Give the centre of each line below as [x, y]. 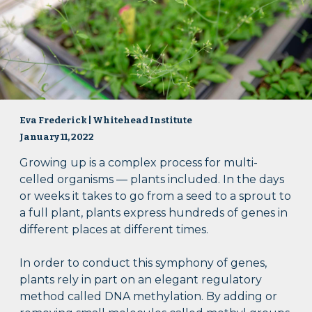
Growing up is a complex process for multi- [139, 162]
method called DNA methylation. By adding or [149, 296]
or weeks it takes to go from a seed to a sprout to [156, 196]
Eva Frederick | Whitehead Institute [106, 121]
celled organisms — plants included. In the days [152, 179]
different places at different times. [114, 229]
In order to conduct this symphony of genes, [143, 263]
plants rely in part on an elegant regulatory [141, 279]
